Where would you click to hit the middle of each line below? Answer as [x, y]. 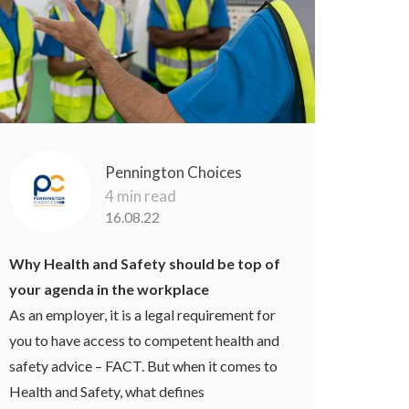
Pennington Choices [174, 173]
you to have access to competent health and [145, 341]
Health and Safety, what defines [107, 392]
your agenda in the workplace [110, 289]
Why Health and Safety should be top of [145, 264]
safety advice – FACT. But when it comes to [144, 366]
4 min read [141, 196]
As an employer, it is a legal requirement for [143, 315]
